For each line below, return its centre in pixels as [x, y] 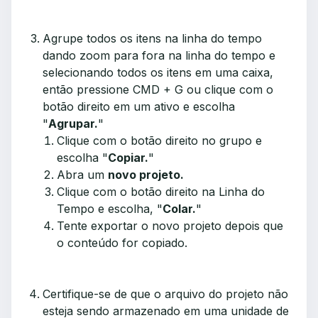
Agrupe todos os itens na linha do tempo [152, 38]
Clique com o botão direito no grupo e [159, 141]
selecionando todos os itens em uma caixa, [158, 72]
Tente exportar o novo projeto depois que [170, 226]
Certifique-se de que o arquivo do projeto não [165, 294]
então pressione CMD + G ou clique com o [158, 89]
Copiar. [128, 158]
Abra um [82, 175]
